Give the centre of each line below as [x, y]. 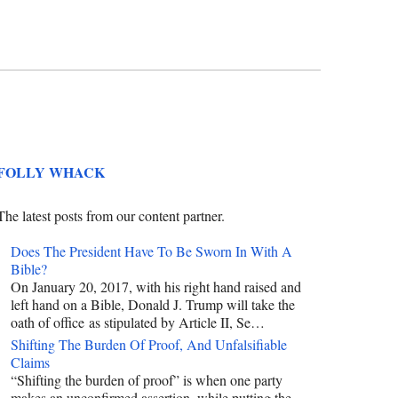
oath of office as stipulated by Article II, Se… [138, 322]
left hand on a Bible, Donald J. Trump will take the [153, 304]
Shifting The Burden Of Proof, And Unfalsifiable [149, 344]
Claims [30, 362]
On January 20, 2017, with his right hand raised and [156, 286]
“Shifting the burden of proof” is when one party [147, 379]
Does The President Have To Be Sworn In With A [151, 251]
